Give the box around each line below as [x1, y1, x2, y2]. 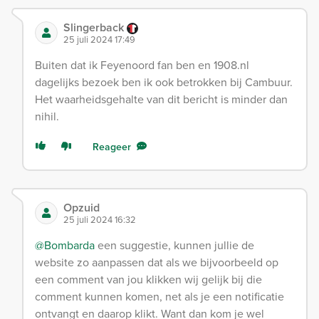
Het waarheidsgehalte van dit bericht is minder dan [35, 91, 288, 108]
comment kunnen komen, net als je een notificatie [35, 288, 284, 305]
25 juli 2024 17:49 [63, 33, 135, 46]
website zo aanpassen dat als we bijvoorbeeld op [35, 254, 278, 271]
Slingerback [63, 19, 127, 36]
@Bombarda [35, 237, 95, 253]
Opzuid [63, 199, 100, 216]
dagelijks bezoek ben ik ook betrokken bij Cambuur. [35, 74, 293, 90]
